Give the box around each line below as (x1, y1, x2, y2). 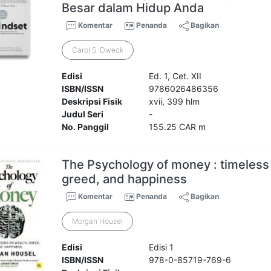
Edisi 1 (148, 242, 174, 253)
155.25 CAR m (148, 122, 206, 132)
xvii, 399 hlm (148, 96, 200, 107)
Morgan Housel (72, 217, 123, 226)
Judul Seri (62, 109, 104, 120)
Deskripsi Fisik (62, 96, 123, 107)
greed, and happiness (62, 172, 188, 187)
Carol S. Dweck (72, 45, 124, 55)
